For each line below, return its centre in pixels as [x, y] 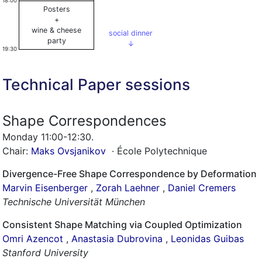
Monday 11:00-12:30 [47, 137]
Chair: [17, 151]
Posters [56, 9]
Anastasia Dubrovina [117, 239]
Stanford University [45, 253]
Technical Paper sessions [96, 84]
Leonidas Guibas [207, 239]
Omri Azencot [33, 239]
